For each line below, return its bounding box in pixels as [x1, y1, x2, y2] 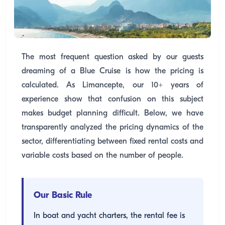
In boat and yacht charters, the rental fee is [34, 212, 185, 220]
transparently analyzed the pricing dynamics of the [22, 124, 203, 132]
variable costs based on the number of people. [22, 152, 183, 160]
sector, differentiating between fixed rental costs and [22, 138, 203, 146]
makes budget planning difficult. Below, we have [22, 109, 203, 118]
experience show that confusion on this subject [22, 95, 203, 103]
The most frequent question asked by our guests [22, 53, 203, 61]
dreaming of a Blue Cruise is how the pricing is [22, 67, 203, 75]
